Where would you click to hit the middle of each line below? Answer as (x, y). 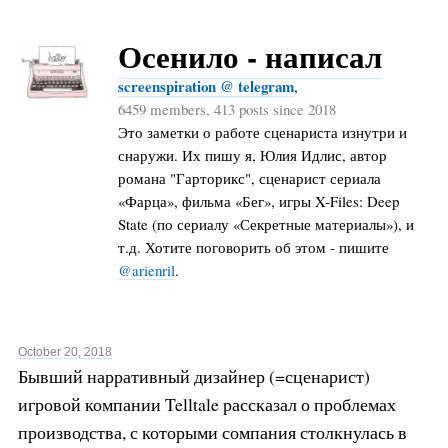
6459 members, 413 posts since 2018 (226, 108)
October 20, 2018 (64, 352)
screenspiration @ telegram (205, 85)
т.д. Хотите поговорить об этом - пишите (253, 246)
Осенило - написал (249, 56)
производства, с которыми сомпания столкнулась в (212, 432)
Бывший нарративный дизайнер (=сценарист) (193, 376)
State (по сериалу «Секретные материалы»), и (265, 223)
